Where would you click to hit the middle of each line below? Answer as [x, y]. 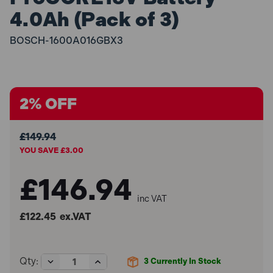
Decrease [68, 261]
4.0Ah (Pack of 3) [95, 19]
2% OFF [48, 103]
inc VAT [152, 198]
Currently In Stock [185, 261]
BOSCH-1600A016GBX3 [66, 40]
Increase [113, 261]
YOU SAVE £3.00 [51, 150]
